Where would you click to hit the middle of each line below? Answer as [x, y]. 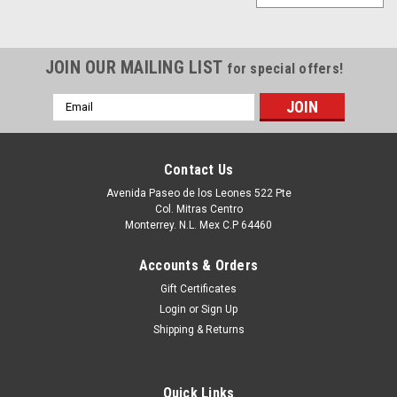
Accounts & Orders [198, 265]
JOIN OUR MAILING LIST [136, 67]
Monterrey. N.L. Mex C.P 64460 [198, 225]
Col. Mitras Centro [198, 209]
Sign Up [220, 309]
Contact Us [198, 169]
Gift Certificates [198, 288]
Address [76, 120]
